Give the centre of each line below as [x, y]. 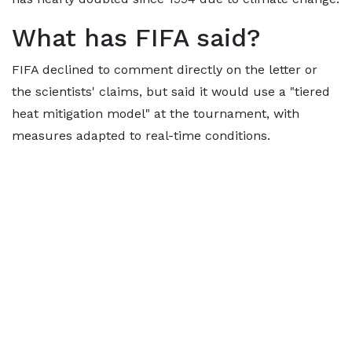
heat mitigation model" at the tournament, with [156, 113]
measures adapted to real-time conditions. [141, 135]
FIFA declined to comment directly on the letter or [165, 69]
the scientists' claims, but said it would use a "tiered [171, 91]
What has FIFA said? [136, 37]
